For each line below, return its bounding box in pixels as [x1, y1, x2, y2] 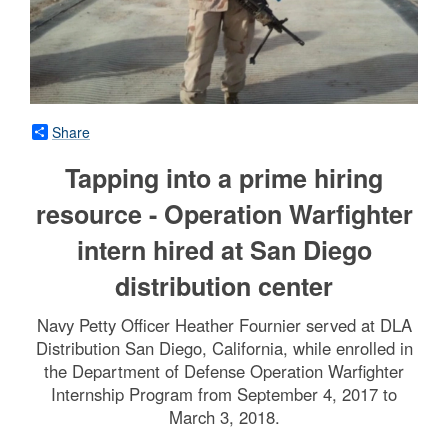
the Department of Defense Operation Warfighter [44, 359, 404, 384]
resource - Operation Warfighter [35, 196, 413, 233]
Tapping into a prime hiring [65, 160, 383, 197]
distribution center [115, 268, 333, 305]
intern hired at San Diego [76, 232, 372, 269]
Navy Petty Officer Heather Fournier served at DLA [36, 313, 412, 338]
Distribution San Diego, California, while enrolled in [35, 336, 413, 361]
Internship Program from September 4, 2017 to [51, 382, 397, 407]
